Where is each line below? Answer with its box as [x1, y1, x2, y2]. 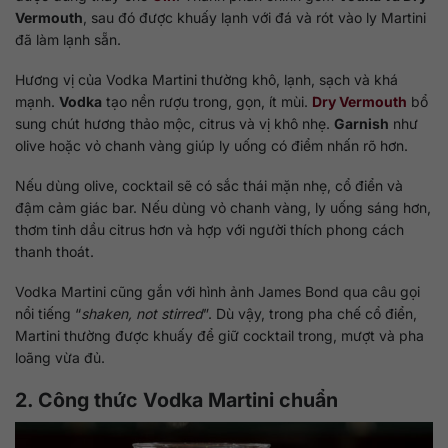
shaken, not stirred [81, 305, 203, 323]
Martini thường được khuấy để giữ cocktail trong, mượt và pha [15, 327, 424, 345]
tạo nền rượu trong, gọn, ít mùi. [102, 92, 312, 110]
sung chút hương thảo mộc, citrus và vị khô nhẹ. [15, 114, 334, 132]
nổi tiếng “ [15, 305, 81, 323]
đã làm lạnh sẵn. [15, 30, 121, 48]
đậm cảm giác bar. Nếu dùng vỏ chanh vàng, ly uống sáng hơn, [15, 199, 431, 217]
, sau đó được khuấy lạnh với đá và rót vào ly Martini [83, 8, 426, 26]
